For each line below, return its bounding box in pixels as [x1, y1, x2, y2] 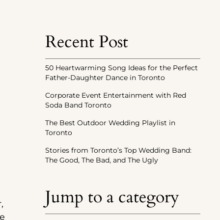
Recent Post [45, 30, 128, 54]
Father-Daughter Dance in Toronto [45, 73, 165, 82]
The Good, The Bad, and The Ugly [45, 156, 158, 165]
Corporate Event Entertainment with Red [45, 91, 186, 100]
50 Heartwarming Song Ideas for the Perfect [45, 63, 198, 73]
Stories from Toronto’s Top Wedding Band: [45, 146, 192, 155]
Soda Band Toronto [45, 101, 111, 110]
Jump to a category [45, 186, 179, 209]
